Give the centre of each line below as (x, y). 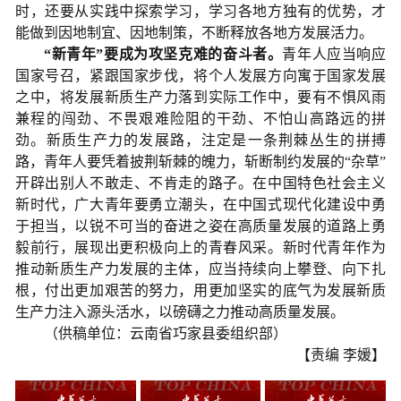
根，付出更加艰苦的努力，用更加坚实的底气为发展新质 (200, 291)
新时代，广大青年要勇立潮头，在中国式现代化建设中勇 (200, 205)
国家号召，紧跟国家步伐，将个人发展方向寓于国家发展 (200, 76)
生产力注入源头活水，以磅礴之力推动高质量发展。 (180, 312)
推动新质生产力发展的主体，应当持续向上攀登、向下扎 (200, 269)
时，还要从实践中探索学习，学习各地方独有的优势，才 (200, 12)
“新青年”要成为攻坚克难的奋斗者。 (163, 55)
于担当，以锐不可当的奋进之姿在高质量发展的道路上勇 (200, 226)
